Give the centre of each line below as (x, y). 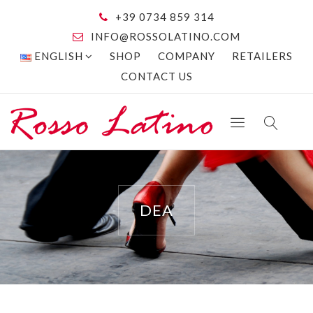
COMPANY (187, 56)
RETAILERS (263, 56)
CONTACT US (156, 76)
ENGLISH (59, 56)
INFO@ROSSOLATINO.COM (166, 36)
